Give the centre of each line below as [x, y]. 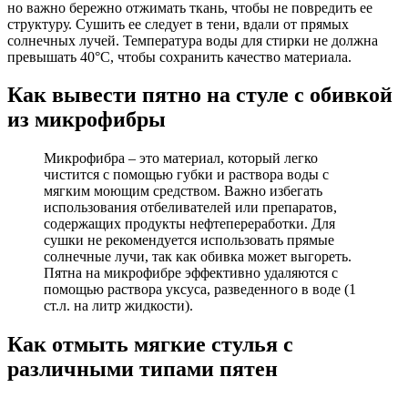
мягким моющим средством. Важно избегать [183, 191]
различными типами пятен [143, 369]
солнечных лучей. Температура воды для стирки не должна [193, 40]
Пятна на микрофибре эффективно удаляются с [191, 273]
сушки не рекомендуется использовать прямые [189, 240]
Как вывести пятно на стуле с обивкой [200, 95]
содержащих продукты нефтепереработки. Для [189, 224]
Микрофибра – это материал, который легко [181, 158]
